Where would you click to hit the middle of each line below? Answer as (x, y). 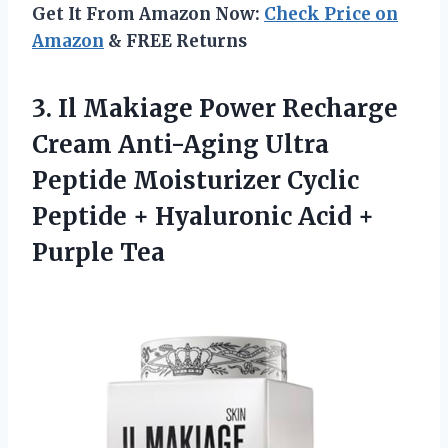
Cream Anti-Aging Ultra (180, 144)
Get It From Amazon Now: (148, 13)
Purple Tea (98, 252)
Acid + (336, 216)
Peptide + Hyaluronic (165, 216)
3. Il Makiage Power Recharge (215, 108)
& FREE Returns (175, 40)
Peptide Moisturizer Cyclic (195, 180)
